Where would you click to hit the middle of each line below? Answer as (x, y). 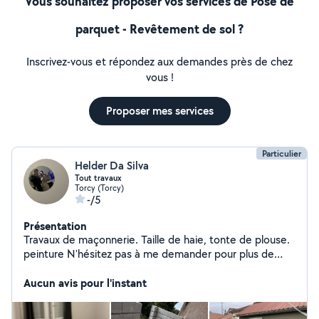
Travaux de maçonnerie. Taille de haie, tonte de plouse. (82, 240)
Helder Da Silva (112, 166)
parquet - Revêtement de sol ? (159, 29)
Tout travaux (98, 178)
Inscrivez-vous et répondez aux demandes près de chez (159, 62)
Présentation (55, 226)
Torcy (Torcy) (99, 188)
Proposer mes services (159, 111)
